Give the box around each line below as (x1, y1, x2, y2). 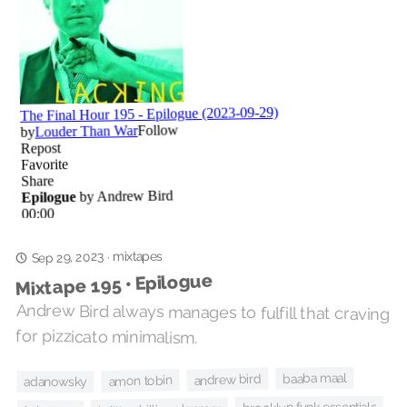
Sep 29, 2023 (30, 248, 104, 266)
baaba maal (283, 370, 347, 386)
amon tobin (108, 372, 174, 389)
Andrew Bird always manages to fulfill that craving (15, 300, 390, 323)
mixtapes (112, 248, 164, 264)
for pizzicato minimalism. (15, 325, 197, 347)
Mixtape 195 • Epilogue (15, 269, 213, 301)
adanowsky (24, 374, 87, 390)
